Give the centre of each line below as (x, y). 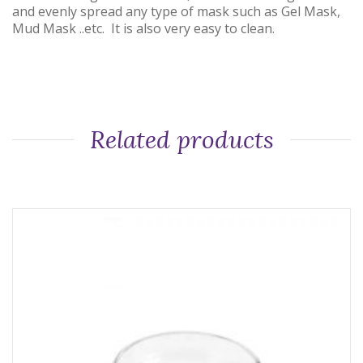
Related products (181, 140)
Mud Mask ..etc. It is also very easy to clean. (143, 29)
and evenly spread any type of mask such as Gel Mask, (176, 12)
